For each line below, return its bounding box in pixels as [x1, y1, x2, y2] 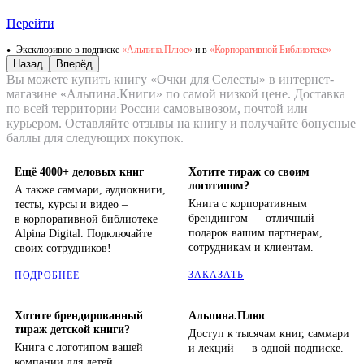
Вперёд [56, 58, 93, 71]
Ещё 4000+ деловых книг [15, 166, 144, 179]
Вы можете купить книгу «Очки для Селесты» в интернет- [6, 72, 334, 87]
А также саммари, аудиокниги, [15, 184, 166, 197]
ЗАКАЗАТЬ [188, 269, 244, 281]
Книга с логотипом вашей [15, 341, 143, 354]
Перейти [6, 16, 54, 31]
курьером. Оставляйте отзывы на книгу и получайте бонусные [6, 116, 356, 131]
